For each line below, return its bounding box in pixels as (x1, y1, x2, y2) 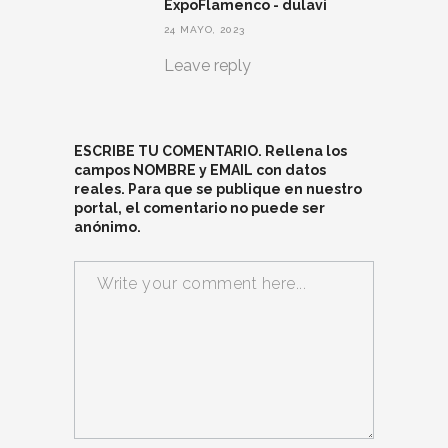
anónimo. (74, 219, 141, 236)
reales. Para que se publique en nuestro (74, 181, 362, 198)
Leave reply (164, 56, 251, 76)
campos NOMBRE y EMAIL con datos (74, 162, 326, 179)
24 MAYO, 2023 (164, 24, 245, 36)
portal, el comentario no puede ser (74, 200, 325, 217)
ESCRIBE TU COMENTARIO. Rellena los (74, 143, 347, 160)
